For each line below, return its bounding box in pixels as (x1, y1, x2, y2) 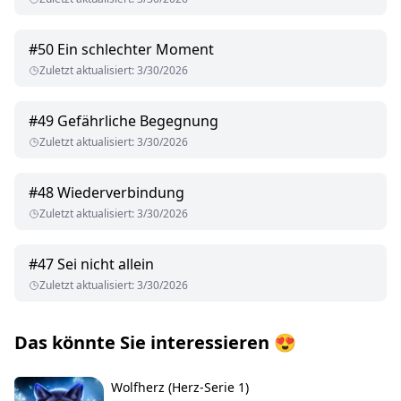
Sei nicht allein (57, 254, 154, 275)
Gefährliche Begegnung (57, 111, 218, 132)
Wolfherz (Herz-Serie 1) (111, 379, 249, 397)
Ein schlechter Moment (57, 39, 214, 60)
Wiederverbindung (57, 183, 184, 203)
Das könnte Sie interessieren (14, 330, 269, 355)
